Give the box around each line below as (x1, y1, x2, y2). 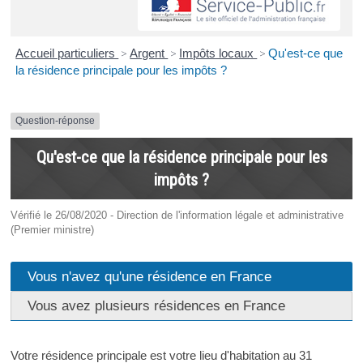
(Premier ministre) (10, 223, 94, 236)
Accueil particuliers (15, 46, 119, 61)
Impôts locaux (179, 46, 258, 61)
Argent (130, 46, 169, 61)
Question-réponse (15, 115, 95, 127)
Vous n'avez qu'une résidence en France (27, 267, 271, 284)
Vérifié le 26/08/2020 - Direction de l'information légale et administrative (10, 208, 344, 221)
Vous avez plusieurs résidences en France (27, 297, 285, 314)
